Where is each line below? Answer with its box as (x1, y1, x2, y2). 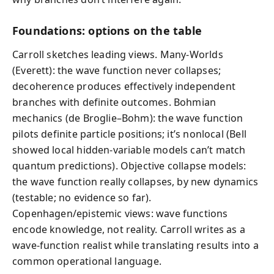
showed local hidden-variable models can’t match (12, 143, 246, 157)
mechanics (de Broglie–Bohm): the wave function (12, 111, 243, 125)
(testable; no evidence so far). (12, 190, 152, 204)
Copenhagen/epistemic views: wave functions (12, 206, 228, 220)
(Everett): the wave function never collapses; (12, 63, 221, 77)
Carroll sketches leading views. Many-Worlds (12, 47, 223, 61)
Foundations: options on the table (12, 23, 202, 38)
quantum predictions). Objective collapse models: (12, 158, 246, 172)
